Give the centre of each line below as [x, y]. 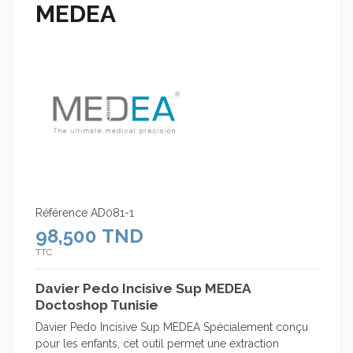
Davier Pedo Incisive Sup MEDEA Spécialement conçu [172, 327]
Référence [61, 212]
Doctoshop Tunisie [97, 305]
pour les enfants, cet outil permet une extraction [157, 343]
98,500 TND [89, 236]
